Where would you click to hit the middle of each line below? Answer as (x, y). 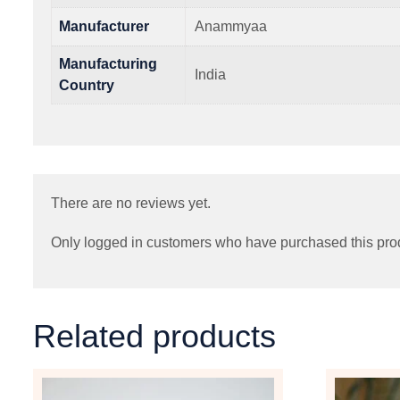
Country (87, 85)
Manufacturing (108, 63)
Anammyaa (231, 26)
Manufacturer (104, 26)
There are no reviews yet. (131, 203)
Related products (154, 336)
